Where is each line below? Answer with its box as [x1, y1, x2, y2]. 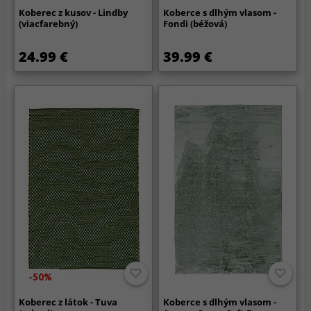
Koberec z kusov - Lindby [19, 6, 128, 19]
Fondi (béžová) [163, 17, 228, 31]
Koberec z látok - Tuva [19, 296, 118, 309]
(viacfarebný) [19, 17, 78, 31]
